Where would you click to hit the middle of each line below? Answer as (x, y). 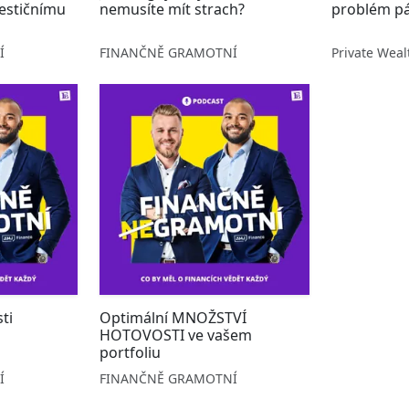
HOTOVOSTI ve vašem (175, 335)
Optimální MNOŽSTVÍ (173, 317)
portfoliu (130, 352)
